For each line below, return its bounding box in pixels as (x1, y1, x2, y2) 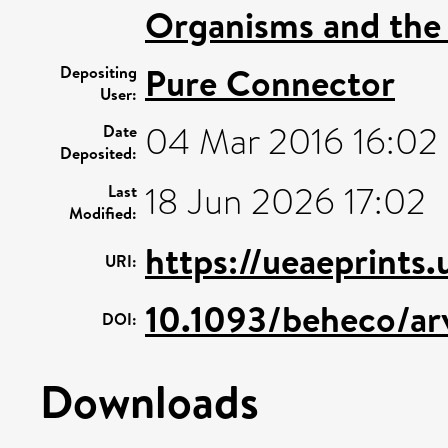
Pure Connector (145, 57, 395, 108)
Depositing (60, 60, 137, 83)
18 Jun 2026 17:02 (145, 175, 426, 228)
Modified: (69, 201, 137, 224)
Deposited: (60, 141, 137, 164)
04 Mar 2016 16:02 (145, 115, 438, 168)
